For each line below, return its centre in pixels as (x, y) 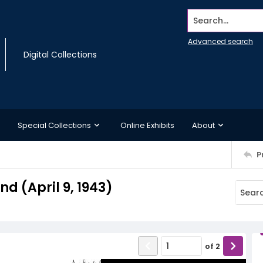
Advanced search (220, 41)
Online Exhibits (147, 125)
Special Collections (54, 125)
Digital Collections (60, 55)
